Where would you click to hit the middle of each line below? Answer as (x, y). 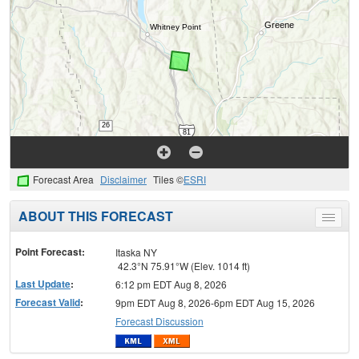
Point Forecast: (50, 251)
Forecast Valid (48, 302)
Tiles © (168, 179)
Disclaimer (123, 179)
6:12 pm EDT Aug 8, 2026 (171, 284)
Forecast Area (63, 179)
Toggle (343, 220)
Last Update (43, 283)
